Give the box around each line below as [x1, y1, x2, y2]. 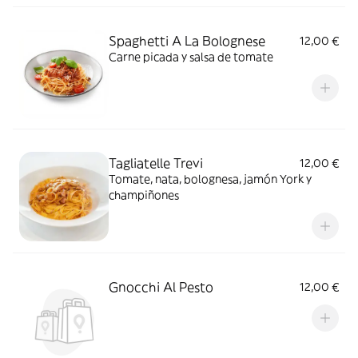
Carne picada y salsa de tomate [109, 50, 273, 64]
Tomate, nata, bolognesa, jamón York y [109, 172, 312, 186]
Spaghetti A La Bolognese [109, 33, 265, 49]
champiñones [109, 188, 179, 202]
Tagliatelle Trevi [109, 155, 203, 171]
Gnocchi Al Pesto [109, 279, 213, 295]
